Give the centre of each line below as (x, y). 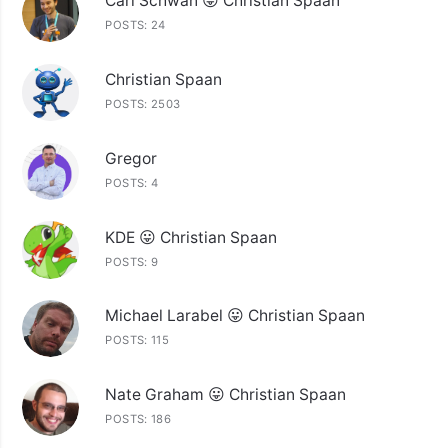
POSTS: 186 (138, 418)
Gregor (131, 158)
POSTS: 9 (132, 261)
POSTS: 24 (135, 25)
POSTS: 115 (137, 340)
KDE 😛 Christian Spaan (191, 237)
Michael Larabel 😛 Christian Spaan (235, 316)
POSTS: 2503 (143, 104)
